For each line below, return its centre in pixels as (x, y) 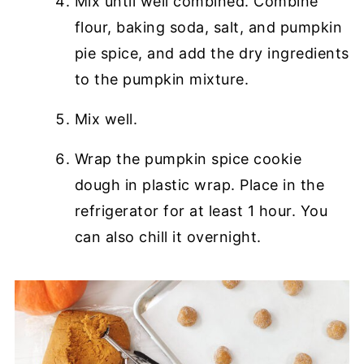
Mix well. (106, 119)
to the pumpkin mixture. (162, 79)
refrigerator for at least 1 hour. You (201, 210)
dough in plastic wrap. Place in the (199, 184)
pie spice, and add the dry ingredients (212, 53)
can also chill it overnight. (168, 236)
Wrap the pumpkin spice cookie (188, 158)
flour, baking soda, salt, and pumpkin (208, 27)
